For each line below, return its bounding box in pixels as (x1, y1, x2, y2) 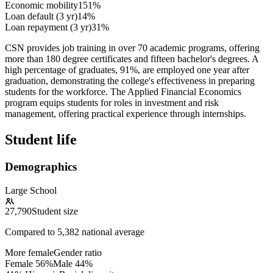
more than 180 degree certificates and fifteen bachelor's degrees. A (5, 54, 258, 65)
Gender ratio (54, 247, 102, 258)
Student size (32, 205, 78, 216)
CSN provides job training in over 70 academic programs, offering (5, 43, 260, 54)
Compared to (5, 226, 57, 237)
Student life (5, 132, 77, 148)
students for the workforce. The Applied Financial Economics (5, 87, 241, 97)
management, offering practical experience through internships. (5, 108, 246, 119)
